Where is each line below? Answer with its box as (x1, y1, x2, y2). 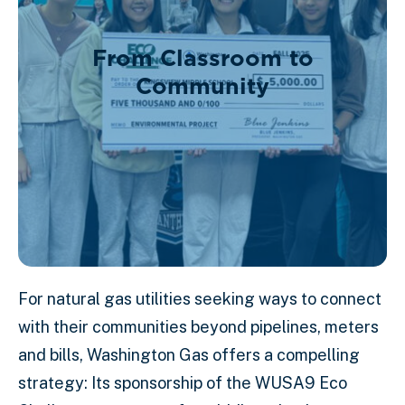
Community (136, 72, 269, 99)
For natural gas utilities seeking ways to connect (18, 289, 381, 308)
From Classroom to (91, 44, 314, 71)
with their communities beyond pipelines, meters (18, 317, 379, 336)
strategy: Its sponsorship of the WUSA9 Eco (18, 373, 347, 392)
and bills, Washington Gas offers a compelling (18, 345, 360, 364)
